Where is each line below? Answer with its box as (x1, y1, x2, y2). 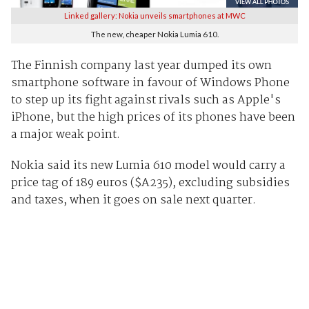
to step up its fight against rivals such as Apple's (10, 91, 281, 110)
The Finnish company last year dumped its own (10, 57, 272, 76)
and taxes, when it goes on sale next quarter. (10, 191, 256, 210)
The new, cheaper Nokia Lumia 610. (90, 28, 219, 39)
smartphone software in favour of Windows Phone (10, 74, 290, 93)
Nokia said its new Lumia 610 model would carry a (10, 157, 286, 176)
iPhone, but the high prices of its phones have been (10, 108, 295, 128)
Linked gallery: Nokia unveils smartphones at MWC (63, 11, 246, 21)
